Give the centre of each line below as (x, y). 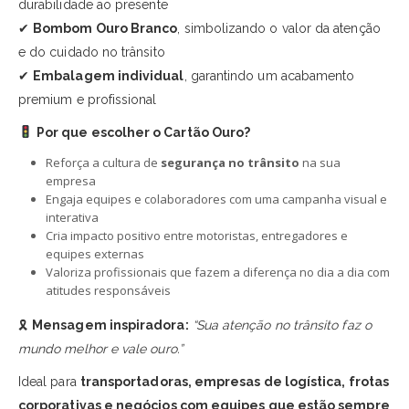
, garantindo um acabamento (269, 75)
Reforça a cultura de (103, 162)
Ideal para (49, 381)
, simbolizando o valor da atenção (279, 28)
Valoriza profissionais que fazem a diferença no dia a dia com (217, 272)
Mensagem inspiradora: (110, 325)
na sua (320, 162)
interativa (72, 217)
